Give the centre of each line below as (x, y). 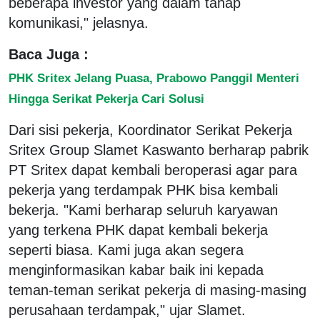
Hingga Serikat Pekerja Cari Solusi (106, 98)
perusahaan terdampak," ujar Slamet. (127, 310)
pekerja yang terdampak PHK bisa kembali (143, 190)
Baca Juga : (49, 54)
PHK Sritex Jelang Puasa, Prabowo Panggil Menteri (154, 77)
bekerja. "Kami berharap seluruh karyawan (143, 210)
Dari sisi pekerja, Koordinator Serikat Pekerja (150, 130)
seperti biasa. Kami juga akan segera (126, 250)
